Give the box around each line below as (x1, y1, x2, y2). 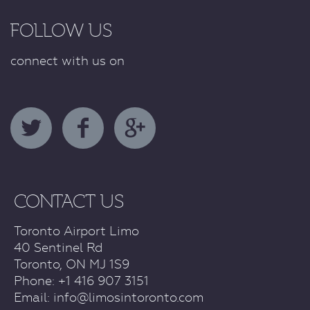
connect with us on (10, 53, 125, 68)
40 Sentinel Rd (14, 240, 102, 255)
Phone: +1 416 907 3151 (14, 273, 149, 289)
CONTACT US (14, 189, 124, 213)
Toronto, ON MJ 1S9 (14, 257, 129, 272)
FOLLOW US (10, 19, 112, 42)
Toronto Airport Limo (14, 224, 139, 239)
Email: (14, 290, 53, 305)
